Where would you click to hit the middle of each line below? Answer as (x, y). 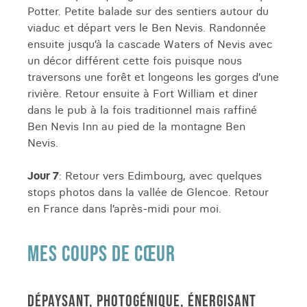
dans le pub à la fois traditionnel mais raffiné (142, 110)
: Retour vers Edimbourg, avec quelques (160, 175)
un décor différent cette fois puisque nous (135, 60)
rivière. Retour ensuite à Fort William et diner (143, 93)
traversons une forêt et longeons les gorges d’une (153, 77)
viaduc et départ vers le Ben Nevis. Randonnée (147, 27)
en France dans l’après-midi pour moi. (124, 208)
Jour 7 (43, 175)
